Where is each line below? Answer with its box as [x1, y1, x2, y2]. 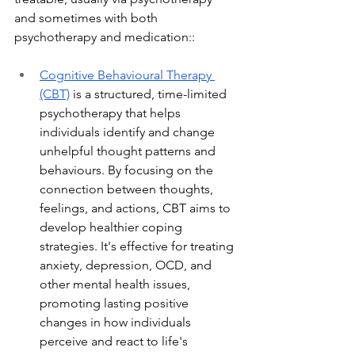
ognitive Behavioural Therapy [48, 67, 215, 82]
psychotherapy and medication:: [14, 29, 195, 44]
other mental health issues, [40, 277, 193, 292]
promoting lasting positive [40, 296, 192, 311]
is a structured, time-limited [70, 86, 230, 101]
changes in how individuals [40, 315, 194, 330]
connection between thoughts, [40, 181, 216, 197]
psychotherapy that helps [40, 105, 184, 120]
